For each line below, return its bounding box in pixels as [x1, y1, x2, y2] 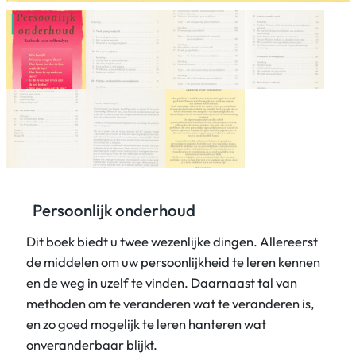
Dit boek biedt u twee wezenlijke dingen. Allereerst [26, 232, 319, 250]
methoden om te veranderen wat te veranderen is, [26, 294, 315, 311]
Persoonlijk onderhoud [33, 200, 196, 221]
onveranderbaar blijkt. [26, 335, 158, 353]
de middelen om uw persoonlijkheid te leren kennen [26, 253, 321, 270]
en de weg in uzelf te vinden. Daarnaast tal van [26, 273, 298, 291]
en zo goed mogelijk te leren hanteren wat [26, 315, 267, 332]
